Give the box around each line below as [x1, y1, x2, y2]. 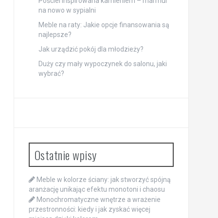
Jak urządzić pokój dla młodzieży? [38, 45, 144, 53]
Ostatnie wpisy [34, 145, 97, 163]
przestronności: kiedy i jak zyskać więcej [28, 205, 150, 213]
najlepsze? [38, 30, 72, 38]
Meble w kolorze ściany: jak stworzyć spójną [36, 175, 171, 183]
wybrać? [38, 69, 64, 77]
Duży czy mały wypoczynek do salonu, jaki [38, 59, 167, 68]
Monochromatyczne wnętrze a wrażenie [36, 195, 161, 203]
